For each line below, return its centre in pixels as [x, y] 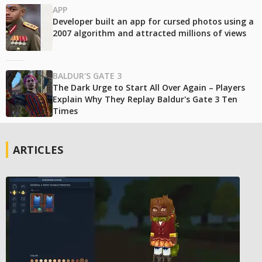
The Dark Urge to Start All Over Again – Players [149, 88]
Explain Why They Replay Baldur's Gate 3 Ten [145, 99]
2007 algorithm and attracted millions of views [149, 33]
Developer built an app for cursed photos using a [153, 22]
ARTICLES [38, 150]
